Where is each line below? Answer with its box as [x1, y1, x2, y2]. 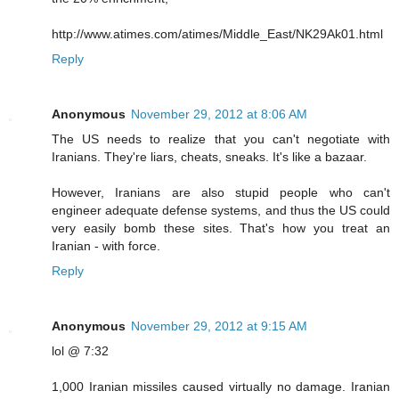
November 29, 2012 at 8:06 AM [131, 106, 307, 121]
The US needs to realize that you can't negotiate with [52, 131, 390, 146]
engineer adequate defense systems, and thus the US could [52, 202, 390, 217]
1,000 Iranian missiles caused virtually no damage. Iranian [52, 379, 390, 394]
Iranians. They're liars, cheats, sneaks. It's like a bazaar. [52, 149, 367, 164]
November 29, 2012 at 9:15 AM [131, 318, 307, 333]
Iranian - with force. [52, 238, 160, 253]
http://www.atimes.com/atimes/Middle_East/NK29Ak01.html [52, 26, 383, 41]
